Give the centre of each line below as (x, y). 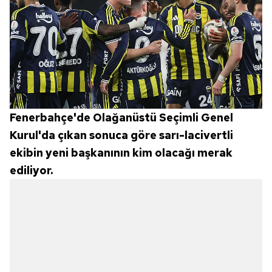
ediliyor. (31, 171)
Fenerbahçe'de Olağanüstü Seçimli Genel (121, 118)
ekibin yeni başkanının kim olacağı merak (121, 153)
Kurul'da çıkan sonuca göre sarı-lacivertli (121, 135)
